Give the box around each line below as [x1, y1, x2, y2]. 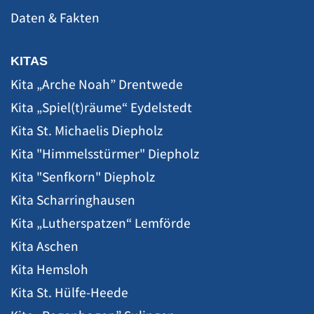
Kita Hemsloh [11, 259, 88, 278]
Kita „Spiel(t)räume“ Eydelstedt [11, 97, 192, 116]
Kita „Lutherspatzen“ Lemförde [11, 213, 191, 232]
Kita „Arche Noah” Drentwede [11, 74, 183, 93]
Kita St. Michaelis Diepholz [11, 121, 163, 139]
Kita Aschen [11, 236, 78, 255]
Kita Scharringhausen [11, 190, 135, 209]
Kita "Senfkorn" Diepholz [11, 167, 155, 186]
